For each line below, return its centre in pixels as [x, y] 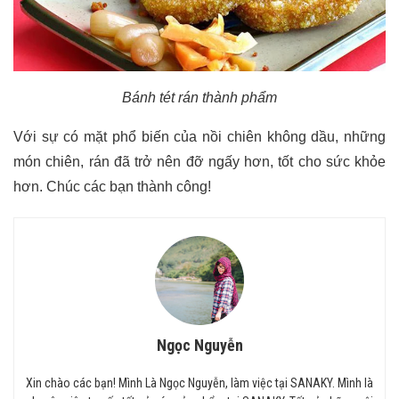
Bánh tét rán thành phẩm [199, 98]
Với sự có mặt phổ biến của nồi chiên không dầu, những [199, 137]
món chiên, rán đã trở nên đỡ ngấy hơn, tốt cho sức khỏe [199, 162]
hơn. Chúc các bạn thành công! [112, 187]
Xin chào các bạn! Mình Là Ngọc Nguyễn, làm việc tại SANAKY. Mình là [199, 383]
